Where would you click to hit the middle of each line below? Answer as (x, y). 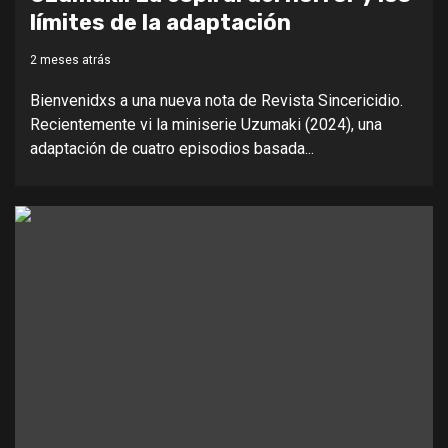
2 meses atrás (70, 59)
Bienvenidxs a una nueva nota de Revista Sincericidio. (216, 100)
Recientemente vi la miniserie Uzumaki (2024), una (206, 124)
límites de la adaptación (160, 22)
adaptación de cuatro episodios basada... (172, 148)
